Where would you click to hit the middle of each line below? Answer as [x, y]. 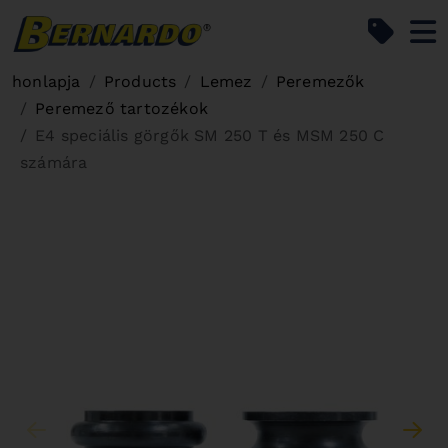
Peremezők [320, 81]
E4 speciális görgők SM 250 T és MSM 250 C [210, 135]
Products [140, 81]
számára [54, 162]
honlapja [46, 81]
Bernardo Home [274, 28]
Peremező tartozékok [122, 108]
